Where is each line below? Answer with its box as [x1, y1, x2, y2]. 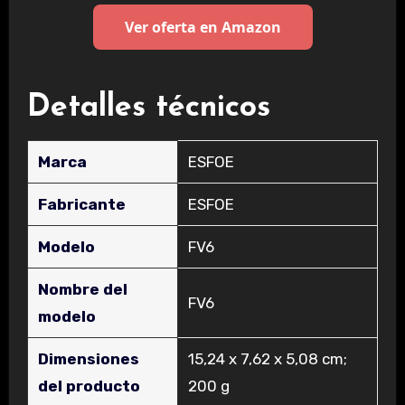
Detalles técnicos [26, 92, 270, 125]
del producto [37, 376, 140, 395]
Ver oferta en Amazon [124, 17, 281, 38]
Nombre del [37, 279, 127, 298]
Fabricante [37, 194, 126, 213]
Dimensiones [37, 349, 139, 368]
